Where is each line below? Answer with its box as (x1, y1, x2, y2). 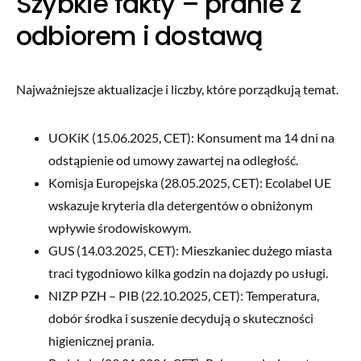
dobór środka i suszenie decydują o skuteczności (48, 309, 313, 326)
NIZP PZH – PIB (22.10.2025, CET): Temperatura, (48, 287, 319, 303)
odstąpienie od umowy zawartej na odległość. (48, 151, 298, 168)
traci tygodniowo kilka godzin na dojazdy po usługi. (48, 264, 328, 280)
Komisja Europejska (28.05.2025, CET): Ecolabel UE (48, 174, 331, 190)
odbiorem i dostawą (16, 17, 263, 54)
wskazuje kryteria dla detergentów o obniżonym (48, 197, 313, 213)
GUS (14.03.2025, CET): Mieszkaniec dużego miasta (48, 242, 332, 258)
